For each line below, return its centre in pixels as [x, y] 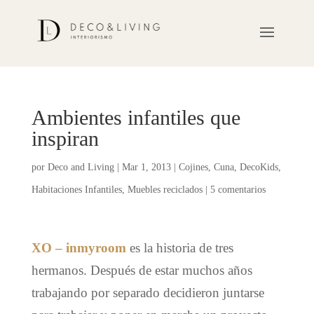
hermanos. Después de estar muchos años [142, 270]
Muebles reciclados [165, 189]
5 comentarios [238, 189]
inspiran [65, 138]
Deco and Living [81, 167]
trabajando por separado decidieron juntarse [148, 292]
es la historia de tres [179, 247]
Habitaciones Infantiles [76, 189]
